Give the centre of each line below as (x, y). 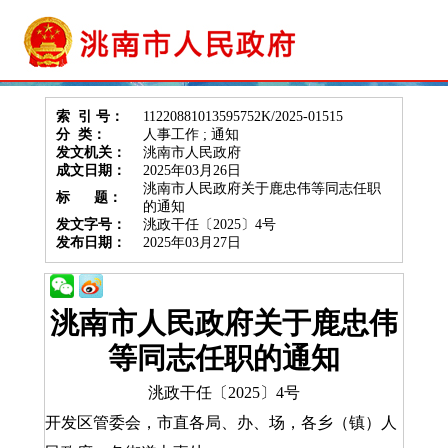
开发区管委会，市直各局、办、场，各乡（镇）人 (220, 422)
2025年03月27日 (192, 242)
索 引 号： (90, 116)
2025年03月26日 (192, 170)
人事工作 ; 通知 (191, 134)
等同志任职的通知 (223, 358)
